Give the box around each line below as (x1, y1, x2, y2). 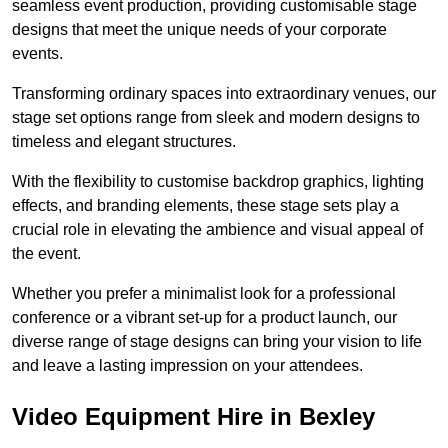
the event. (12, 245, 81, 263)
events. (12, 45, 63, 63)
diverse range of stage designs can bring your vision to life (12, 333, 422, 351)
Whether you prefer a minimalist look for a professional (12, 285, 396, 303)
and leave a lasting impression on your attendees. (12, 357, 363, 375)
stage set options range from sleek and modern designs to (12, 109, 420, 127)
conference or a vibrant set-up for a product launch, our (12, 309, 397, 327)
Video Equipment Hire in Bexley (12, 403, 375, 431)
